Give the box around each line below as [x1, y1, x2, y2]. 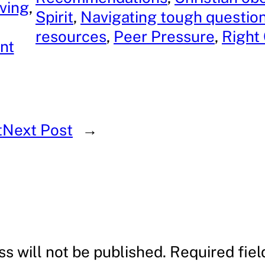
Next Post [2, 120, 73, 139]
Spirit [35, 8, 73, 27]
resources [35, 27, 106, 46]
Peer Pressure [114, 27, 215, 46]
